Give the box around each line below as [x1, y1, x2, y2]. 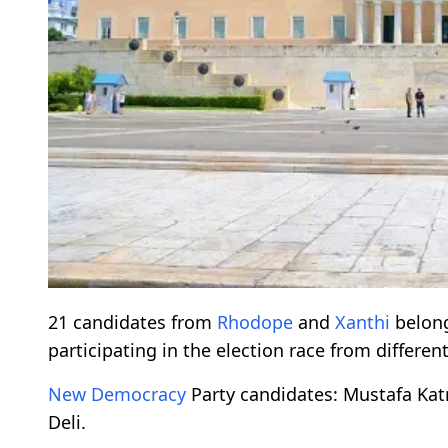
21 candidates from [48, 310, 217, 335]
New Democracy [48, 382, 186, 407]
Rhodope [217, 310, 293, 335]
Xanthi [335, 310, 390, 335]
